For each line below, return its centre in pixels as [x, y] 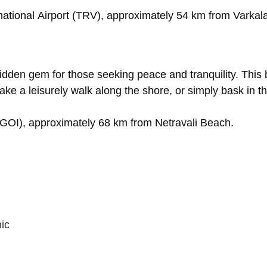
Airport [55, 16]
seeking [117, 75]
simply [204, 91]
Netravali [178, 123]
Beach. [217, 123]
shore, [159, 91]
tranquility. [216, 75]
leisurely [50, 91]
